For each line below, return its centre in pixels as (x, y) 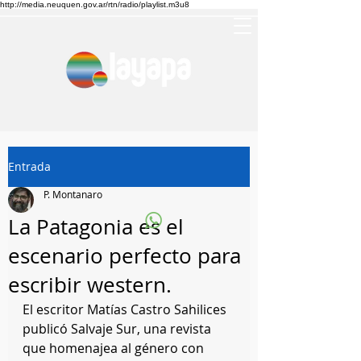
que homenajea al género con (115, 348)
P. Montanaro (73, 194)
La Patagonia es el (96, 227)
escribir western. (90, 285)
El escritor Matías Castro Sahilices (126, 309)
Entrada (29, 166)
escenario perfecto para (124, 256)
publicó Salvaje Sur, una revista (118, 329)
